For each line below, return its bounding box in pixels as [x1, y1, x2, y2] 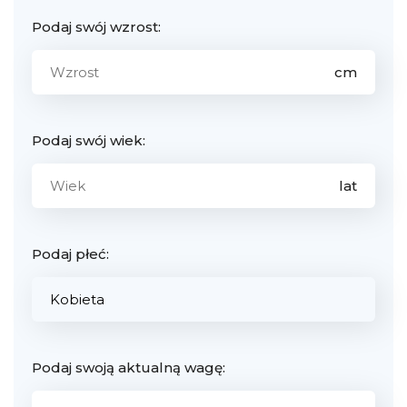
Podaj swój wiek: [32, 131, 145, 149]
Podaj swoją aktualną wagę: [32, 358, 225, 376]
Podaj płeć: [32, 244, 109, 263]
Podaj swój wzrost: [32, 17, 161, 35]
